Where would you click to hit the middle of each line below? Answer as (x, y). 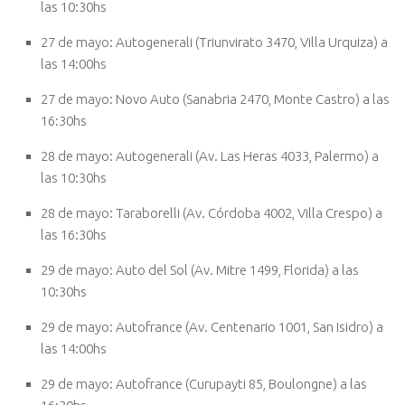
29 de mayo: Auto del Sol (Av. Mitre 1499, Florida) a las (200, 269)
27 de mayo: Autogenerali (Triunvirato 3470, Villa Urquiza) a (214, 42)
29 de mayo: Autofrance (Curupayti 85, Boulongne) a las (204, 383)
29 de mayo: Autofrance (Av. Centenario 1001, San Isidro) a (212, 326)
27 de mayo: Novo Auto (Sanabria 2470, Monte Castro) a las (215, 99)
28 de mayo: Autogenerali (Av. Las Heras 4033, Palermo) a (210, 155)
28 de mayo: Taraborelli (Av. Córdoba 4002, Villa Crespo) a (212, 212)
